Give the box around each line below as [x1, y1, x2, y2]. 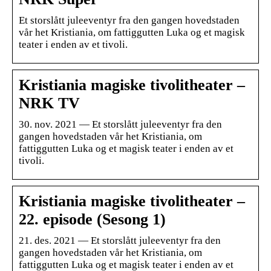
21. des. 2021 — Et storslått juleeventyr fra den [19, 234, 221, 246]
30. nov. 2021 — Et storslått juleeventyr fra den [19, 118, 222, 130]
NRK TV [19, 94, 80, 112]
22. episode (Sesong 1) [19, 210, 166, 228]
